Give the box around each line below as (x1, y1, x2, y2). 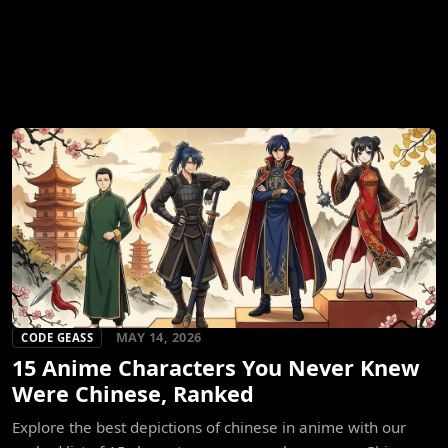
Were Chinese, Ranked (12, 379, 254, 409)
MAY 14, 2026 (115, 328, 202, 347)
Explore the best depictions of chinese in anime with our (12, 417, 406, 438)
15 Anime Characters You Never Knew (12, 353, 420, 383)
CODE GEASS (21, 330, 93, 346)
